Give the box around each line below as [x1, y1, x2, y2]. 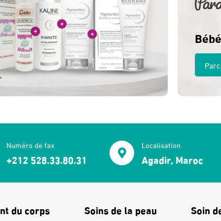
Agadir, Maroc [142, 152, 203, 167]
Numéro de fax [6, 139, 54, 150]
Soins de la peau [84, 202, 157, 217]
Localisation [142, 139, 181, 150]
